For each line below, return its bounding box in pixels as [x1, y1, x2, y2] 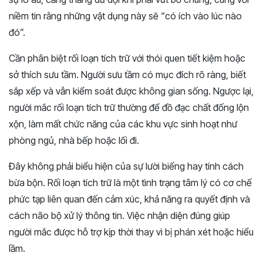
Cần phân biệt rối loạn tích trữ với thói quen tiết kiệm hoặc [9, 52, 245, 64]
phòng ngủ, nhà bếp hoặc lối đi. [9, 134, 139, 146]
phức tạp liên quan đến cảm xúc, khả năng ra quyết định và [9, 193, 250, 205]
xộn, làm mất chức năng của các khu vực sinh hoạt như [9, 117, 237, 130]
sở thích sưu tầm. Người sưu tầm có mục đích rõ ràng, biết [9, 68, 246, 80]
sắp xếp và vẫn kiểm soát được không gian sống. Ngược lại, [9, 85, 254, 97]
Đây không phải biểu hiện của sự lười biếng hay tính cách [9, 160, 244, 172]
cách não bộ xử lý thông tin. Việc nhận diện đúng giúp [9, 209, 230, 221]
